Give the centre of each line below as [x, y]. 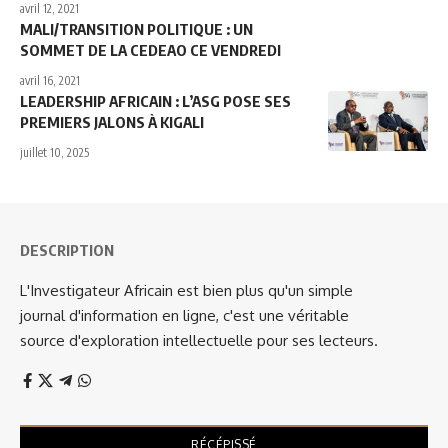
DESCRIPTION [67, 250]
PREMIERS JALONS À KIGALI [112, 122]
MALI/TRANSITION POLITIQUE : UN [136, 29]
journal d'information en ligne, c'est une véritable [184, 316]
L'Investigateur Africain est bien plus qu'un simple [186, 291]
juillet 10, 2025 [54, 153]
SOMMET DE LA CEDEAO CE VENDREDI [150, 50]
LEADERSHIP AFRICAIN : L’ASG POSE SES [155, 101]
